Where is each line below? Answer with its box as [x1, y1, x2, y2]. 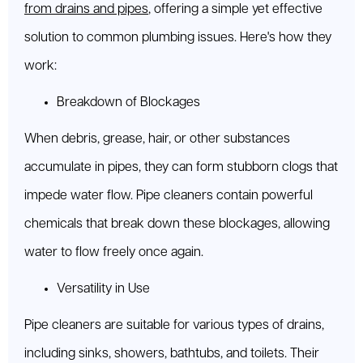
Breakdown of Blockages [57, 96, 200, 110]
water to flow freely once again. [24, 246, 203, 260]
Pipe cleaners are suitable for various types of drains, [24, 318, 324, 333]
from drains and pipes [24, 2, 148, 17]
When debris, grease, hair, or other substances [24, 132, 290, 147]
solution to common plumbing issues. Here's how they [24, 31, 331, 45]
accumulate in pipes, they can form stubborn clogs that [24, 160, 338, 175]
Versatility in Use [57, 282, 150, 297]
